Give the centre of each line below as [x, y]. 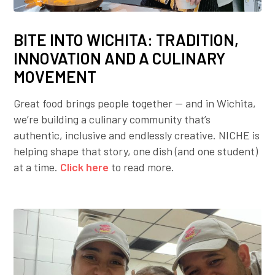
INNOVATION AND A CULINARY [120, 58]
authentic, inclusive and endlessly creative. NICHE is [137, 135]
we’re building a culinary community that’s [112, 119]
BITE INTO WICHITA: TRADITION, [126, 39]
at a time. [37, 167]
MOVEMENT [55, 76]
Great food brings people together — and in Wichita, [135, 103]
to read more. [142, 167]
